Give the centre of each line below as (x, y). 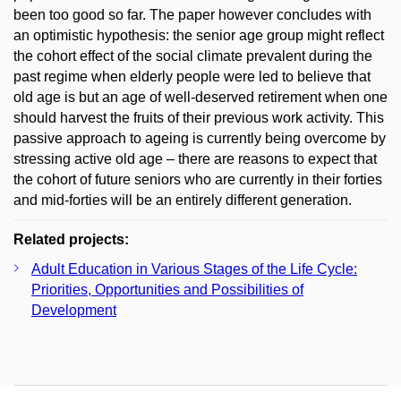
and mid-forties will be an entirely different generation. (183, 200)
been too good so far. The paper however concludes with (192, 15)
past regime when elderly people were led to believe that (192, 77)
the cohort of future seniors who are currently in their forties (198, 179)
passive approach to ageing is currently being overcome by (200, 138)
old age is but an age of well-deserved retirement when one (200, 97)
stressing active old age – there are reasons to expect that (195, 159)
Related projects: (71, 239)
